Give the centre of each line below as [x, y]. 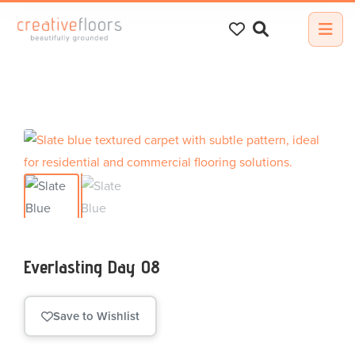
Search [32, 13]
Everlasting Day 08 [92, 267]
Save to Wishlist [96, 316]
